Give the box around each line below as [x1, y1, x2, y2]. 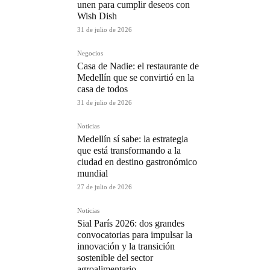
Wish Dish [77, 11, 117, 21]
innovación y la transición [77, 241, 175, 251]
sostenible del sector [77, 253, 153, 263]
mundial [77, 168, 108, 178]
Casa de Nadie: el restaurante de [77, 61, 199, 71]
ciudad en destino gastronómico [77, 157, 197, 167]
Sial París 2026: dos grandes [77, 218, 184, 228]
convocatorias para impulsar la [77, 230, 192, 240]
